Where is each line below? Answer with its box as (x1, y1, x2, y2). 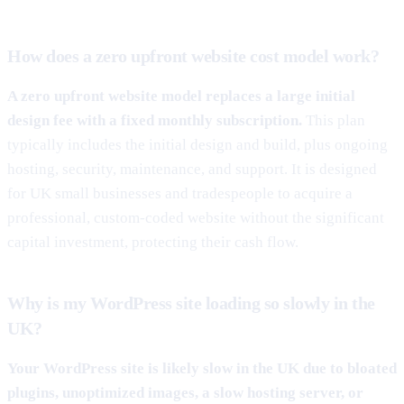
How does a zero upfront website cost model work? (7, 45, 379, 66)
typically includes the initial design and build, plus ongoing (7, 135, 388, 153)
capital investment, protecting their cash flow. (7, 233, 298, 251)
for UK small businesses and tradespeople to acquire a (7, 184, 353, 202)
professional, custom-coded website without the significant (7, 208, 384, 226)
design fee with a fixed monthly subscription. (7, 111, 302, 129)
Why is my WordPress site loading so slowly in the (7, 292, 375, 313)
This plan (302, 111, 365, 129)
